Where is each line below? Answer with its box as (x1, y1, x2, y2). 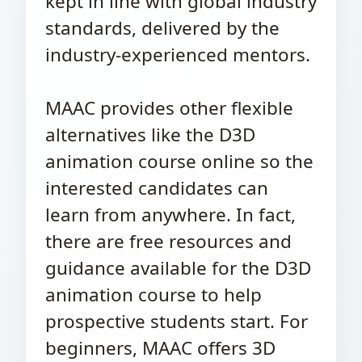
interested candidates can (45, 175, 268, 200)
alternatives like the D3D (45, 122, 255, 147)
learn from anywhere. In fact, (45, 202, 296, 227)
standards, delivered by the (45, 15, 280, 40)
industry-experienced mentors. (45, 42, 310, 67)
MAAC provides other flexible (45, 95, 293, 120)
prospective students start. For (45, 309, 308, 334)
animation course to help (45, 282, 262, 307)
